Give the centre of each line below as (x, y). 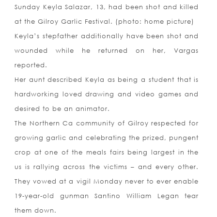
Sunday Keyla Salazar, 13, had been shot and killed (107, 7)
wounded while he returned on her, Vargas (107, 51)
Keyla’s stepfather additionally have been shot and (107, 36)
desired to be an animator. (62, 109)
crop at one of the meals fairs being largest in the (107, 152)
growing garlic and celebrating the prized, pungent (107, 138)
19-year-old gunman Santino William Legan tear (107, 196)
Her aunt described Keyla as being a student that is (107, 80)
